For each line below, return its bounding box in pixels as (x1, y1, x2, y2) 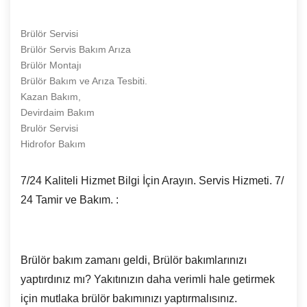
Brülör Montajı (21, 59, 82, 71)
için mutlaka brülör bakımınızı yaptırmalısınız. (21, 292, 237, 304)
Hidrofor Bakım (21, 138, 86, 149)
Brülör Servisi (21, 27, 78, 39)
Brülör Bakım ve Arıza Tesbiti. (21, 75, 147, 86)
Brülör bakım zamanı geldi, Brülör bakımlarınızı (21, 254, 247, 266)
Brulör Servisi (21, 122, 78, 134)
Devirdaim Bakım (21, 106, 95, 118)
